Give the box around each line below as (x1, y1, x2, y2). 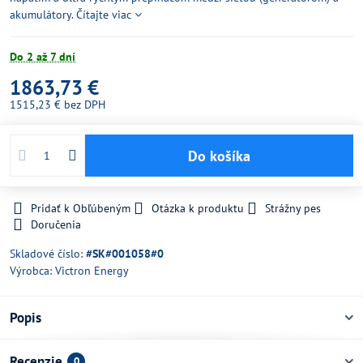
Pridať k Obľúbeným (31, 201, 130, 216)
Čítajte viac (76, 7, 131, 22)
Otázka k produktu (152, 201, 244, 216)
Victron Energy (55, 263, 129, 278)
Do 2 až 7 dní (10, 49, 75, 64)
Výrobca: (10, 263, 55, 278)
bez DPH (64, 97, 105, 112)
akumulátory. (10, 7, 76, 22)
